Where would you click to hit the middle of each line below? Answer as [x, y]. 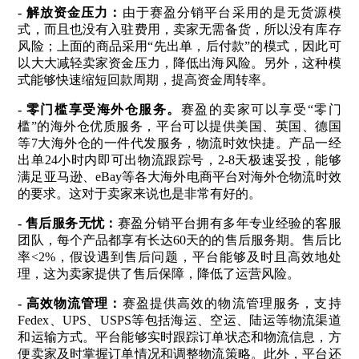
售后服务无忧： [71, 223]
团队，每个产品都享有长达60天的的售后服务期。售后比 [179, 240]
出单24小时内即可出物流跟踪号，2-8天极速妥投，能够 [179, 159]
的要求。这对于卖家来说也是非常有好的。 [140, 193]
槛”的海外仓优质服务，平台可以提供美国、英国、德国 [179, 126]
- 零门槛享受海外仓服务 [93, 109]
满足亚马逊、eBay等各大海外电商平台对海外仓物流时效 [179, 176]
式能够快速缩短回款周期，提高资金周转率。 [146, 79]
